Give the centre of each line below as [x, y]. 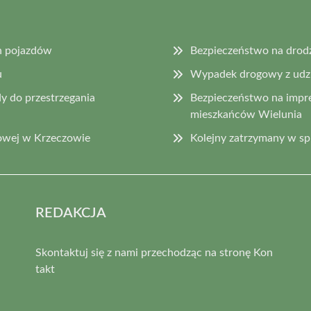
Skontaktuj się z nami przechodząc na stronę [144, 252]
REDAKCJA [70, 213]
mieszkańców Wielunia [246, 114]
